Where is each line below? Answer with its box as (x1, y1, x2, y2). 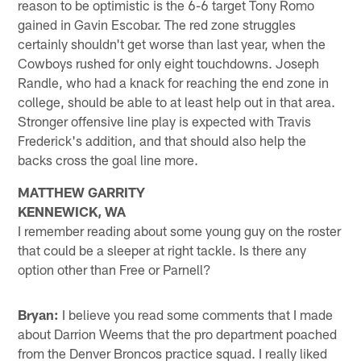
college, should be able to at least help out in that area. (18, 93, 336, 110)
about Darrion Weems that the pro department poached (18, 325, 338, 342)
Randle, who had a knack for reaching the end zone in (18, 73, 330, 90)
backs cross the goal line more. (18, 151, 199, 168)
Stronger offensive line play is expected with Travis (18, 112, 312, 129)
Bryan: (18, 305, 60, 322)
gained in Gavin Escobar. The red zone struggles (18, 15, 297, 32)
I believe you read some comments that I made (59, 305, 334, 322)
